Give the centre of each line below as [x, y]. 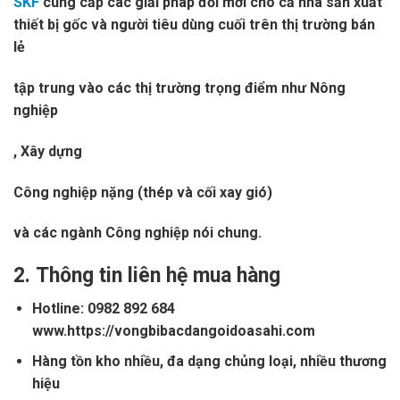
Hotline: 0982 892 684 [103, 308]
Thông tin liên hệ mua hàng [161, 276]
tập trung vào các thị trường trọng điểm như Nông [179, 87]
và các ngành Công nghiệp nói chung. [137, 233]
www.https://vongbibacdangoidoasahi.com [173, 330]
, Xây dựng [48, 151]
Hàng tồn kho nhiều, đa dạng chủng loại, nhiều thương [209, 362]
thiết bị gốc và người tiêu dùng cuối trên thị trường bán [194, 25]
